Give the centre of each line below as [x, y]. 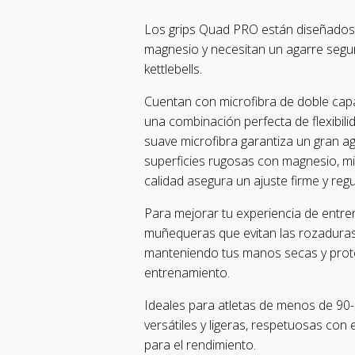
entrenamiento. [187, 273]
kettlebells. [173, 69]
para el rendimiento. [200, 345]
